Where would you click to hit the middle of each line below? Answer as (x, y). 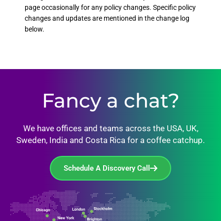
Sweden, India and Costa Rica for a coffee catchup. (110, 140)
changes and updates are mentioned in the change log (107, 18)
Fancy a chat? (110, 100)
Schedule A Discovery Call (107, 168)
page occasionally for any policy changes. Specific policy (110, 7)
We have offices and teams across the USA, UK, (110, 128)
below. (35, 29)
